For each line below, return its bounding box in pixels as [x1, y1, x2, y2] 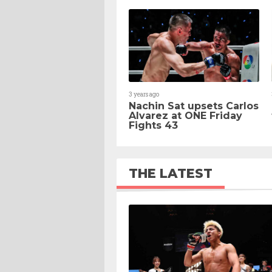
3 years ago [129, 90, 159, 98]
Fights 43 [129, 119, 178, 131]
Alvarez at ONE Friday [129, 109, 242, 121]
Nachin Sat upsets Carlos [129, 100, 259, 112]
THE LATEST [129, 165, 212, 181]
